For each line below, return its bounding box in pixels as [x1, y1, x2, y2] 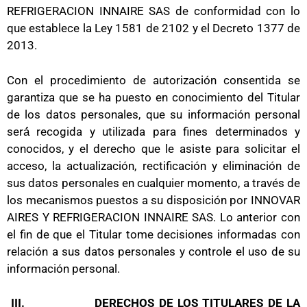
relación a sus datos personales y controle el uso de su [7, 244, 300, 258]
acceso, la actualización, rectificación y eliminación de [7, 158, 300, 173]
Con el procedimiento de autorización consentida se [7, 73, 300, 87]
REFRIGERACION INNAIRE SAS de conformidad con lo [7, 4, 300, 18]
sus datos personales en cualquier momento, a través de [7, 175, 300, 190]
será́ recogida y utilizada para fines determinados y [7, 124, 300, 138]
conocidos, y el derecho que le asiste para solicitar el [7, 141, 300, 156]
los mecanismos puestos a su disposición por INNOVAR [7, 193, 300, 207]
